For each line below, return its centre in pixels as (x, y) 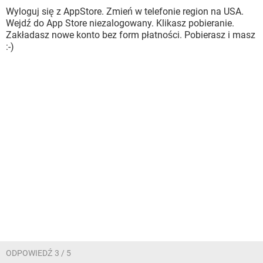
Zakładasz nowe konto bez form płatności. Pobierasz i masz (131, 35)
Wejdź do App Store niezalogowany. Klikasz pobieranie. (120, 23)
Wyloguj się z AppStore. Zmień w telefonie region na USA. (125, 11)
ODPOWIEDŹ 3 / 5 (38, 253)
